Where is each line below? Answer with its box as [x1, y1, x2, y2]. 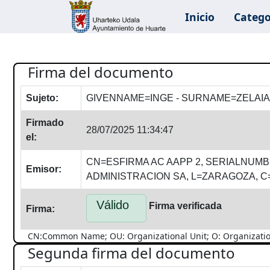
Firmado [26, 118, 64, 128]
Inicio [185, 9, 215, 24]
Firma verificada [149, 201, 222, 211]
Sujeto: [26, 93, 58, 103]
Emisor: [26, 164, 61, 174]
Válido [96, 198, 129, 212]
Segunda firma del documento [28, 243, 235, 263]
